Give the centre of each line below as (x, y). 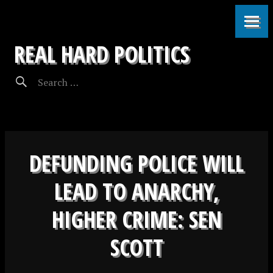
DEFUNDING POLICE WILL (136, 163)
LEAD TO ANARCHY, (136, 191)
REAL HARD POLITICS (102, 54)
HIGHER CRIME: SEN (136, 219)
